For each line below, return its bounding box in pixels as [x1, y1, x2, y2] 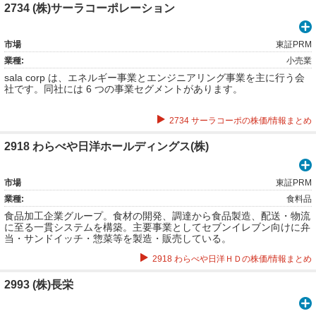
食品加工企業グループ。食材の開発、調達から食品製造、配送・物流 [4, 210, 310, 221]
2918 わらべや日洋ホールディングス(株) [4, 140, 209, 152]
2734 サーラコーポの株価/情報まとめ [169, 116, 312, 126]
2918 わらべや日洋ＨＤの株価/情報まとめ [152, 254, 312, 264]
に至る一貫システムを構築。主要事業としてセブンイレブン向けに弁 [4, 221, 310, 233]
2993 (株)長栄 [4, 279, 73, 291]
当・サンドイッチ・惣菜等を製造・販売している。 [4, 233, 231, 244]
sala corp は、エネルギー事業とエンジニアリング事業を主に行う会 [4, 72, 305, 83]
